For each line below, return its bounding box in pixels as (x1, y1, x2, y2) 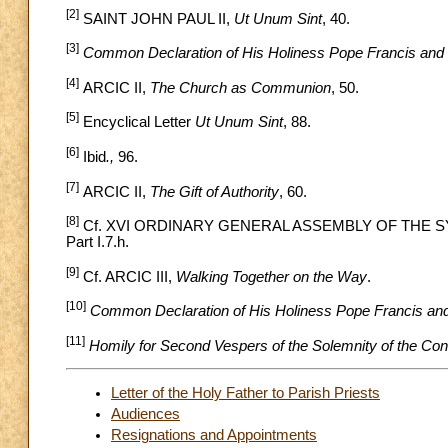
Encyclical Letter (79, 114, 195, 131)
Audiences (111, 405, 180, 422)
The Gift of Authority (150, 183, 279, 200)
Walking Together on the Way (176, 268, 367, 285)
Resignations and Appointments (111, 426, 317, 443)
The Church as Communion (150, 79, 331, 96)
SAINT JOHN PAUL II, (79, 10, 234, 27)
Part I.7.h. (66, 234, 129, 251)
